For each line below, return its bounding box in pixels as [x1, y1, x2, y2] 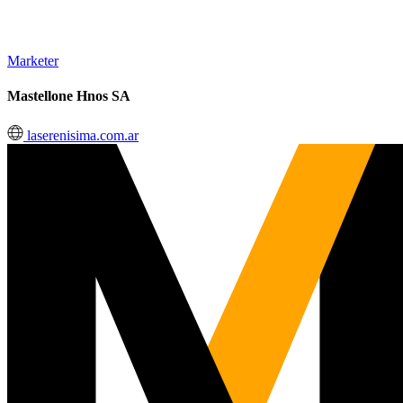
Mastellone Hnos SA [7, 88, 130, 104]
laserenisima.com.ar [23, 127, 139, 143]
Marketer [7, 53, 58, 68]
